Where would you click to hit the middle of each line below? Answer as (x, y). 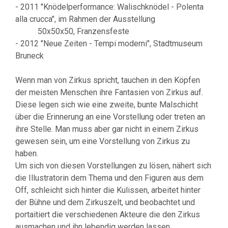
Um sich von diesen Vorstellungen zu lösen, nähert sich (113, 165)
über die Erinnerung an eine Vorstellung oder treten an (111, 117)
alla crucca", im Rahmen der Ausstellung (87, 19)
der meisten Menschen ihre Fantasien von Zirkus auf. (109, 92)
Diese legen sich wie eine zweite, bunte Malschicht (107, 104)
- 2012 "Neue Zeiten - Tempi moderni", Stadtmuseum (109, 43)
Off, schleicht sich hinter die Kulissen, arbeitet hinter (108, 190)
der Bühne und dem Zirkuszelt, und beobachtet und (105, 202)
